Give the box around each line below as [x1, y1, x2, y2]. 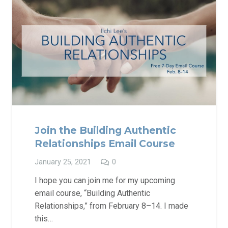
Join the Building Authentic [35, 124, 176, 136]
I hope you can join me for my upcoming [35, 176, 175, 185]
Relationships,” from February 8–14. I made [35, 201, 188, 211]
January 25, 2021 [35, 157, 91, 166]
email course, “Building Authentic [35, 188, 150, 198]
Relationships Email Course [35, 137, 175, 150]
